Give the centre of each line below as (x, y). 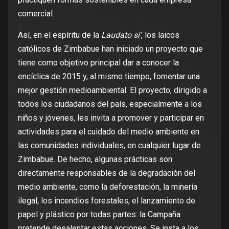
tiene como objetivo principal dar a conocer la (98, 63)
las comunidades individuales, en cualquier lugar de (109, 146)
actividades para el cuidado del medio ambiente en (109, 132)
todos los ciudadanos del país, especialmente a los (110, 104)
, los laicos (160, 35)
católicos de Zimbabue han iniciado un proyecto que (110, 49)
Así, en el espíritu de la (60, 35)
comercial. (36, 14)
